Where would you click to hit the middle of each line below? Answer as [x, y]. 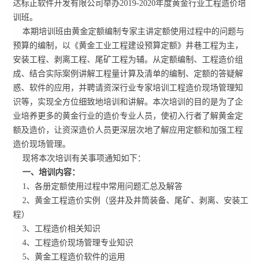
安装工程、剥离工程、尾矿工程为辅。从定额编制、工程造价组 [128, 60]
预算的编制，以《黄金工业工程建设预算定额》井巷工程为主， [128, 45]
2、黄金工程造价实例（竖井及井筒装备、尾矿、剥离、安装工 [131, 200]
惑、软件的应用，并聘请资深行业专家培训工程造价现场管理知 [128, 88]
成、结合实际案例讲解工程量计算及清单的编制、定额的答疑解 [128, 74]
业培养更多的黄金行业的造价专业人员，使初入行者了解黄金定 [128, 116]
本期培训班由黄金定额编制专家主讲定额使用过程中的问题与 [129, 31]
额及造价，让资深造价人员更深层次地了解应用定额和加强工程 [128, 130]
